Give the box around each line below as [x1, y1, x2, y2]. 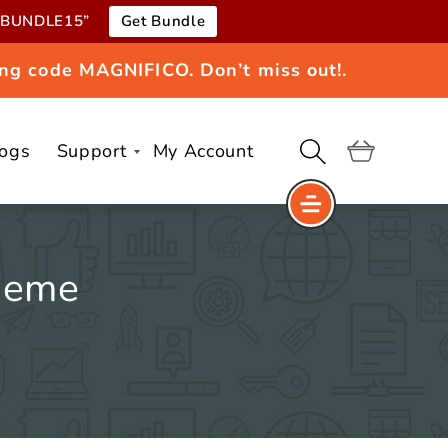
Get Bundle [120, 11, 206, 31]
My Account [152, 138, 254, 163]
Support [56, 138, 127, 163]
